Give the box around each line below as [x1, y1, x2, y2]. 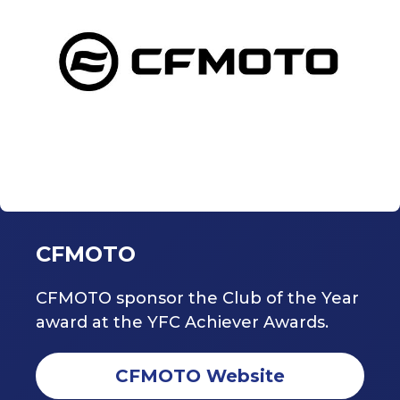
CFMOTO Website [115, 365, 285, 387]
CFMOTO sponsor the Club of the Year [36, 288, 359, 309]
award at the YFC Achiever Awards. [36, 312, 329, 333]
